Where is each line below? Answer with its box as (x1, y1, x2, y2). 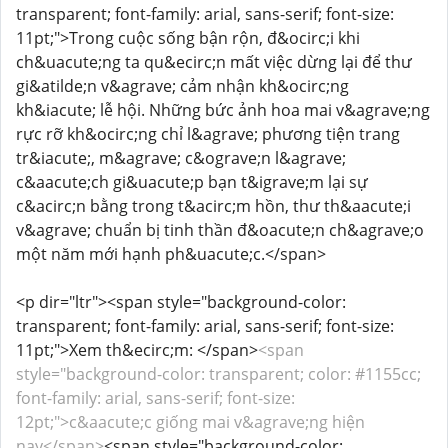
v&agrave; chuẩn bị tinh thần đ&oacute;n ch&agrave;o (16, 219, 424, 241)
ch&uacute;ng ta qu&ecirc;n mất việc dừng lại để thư (16, 51, 412, 73)
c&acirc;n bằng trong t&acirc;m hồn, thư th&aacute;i (16, 195, 411, 217)
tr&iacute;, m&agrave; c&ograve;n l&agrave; (16, 147, 346, 169)
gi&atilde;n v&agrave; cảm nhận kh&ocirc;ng (16, 75, 349, 97)
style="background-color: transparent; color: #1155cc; (16, 363, 421, 385)
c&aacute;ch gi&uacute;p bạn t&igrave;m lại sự (16, 171, 368, 193)
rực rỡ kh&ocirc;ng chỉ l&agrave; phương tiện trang (16, 123, 400, 145)
